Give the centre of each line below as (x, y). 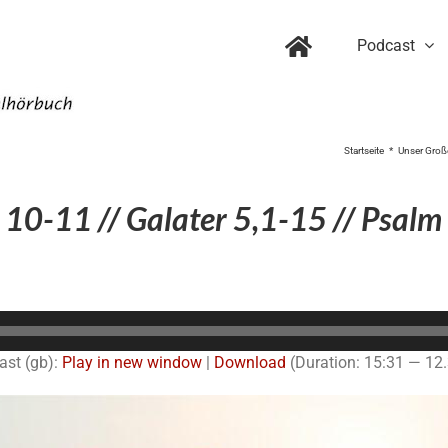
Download (249, 362)
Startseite (364, 150)
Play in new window (131, 362)
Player (245, 345)
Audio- (245, 321)
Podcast (386, 45)
